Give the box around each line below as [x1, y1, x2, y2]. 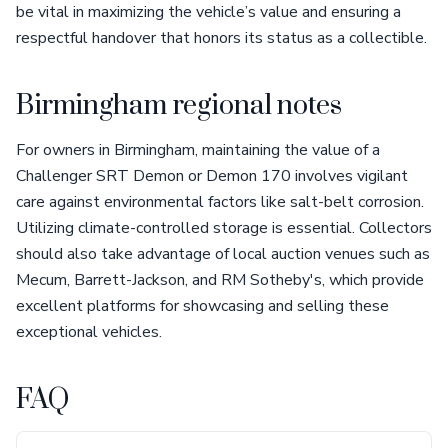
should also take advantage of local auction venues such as [16, 243, 430, 265]
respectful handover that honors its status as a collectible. [16, 27, 427, 49]
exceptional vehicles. [16, 321, 162, 343]
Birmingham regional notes [16, 89, 342, 123]
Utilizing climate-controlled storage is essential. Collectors [16, 217, 432, 239]
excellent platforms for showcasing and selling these [16, 295, 389, 317]
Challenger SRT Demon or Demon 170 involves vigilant [16, 165, 408, 187]
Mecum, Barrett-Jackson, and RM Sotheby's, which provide [16, 269, 424, 291]
